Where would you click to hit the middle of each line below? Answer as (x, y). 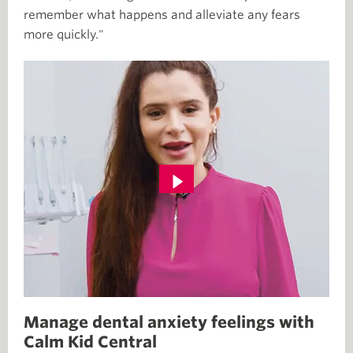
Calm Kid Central (90, 342)
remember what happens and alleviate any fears (162, 15)
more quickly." (63, 34)
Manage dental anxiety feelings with (169, 322)
